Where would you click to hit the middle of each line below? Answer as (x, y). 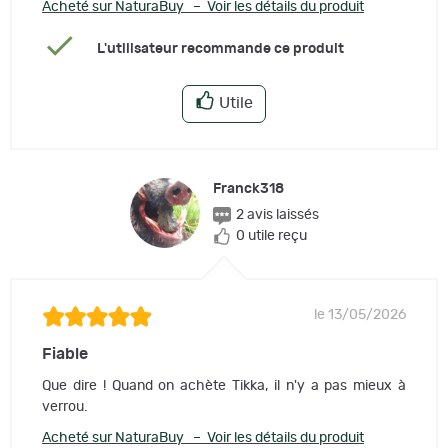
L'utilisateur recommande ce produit (220, 48)
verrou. (65, 407)
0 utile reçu (271, 236)
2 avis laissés (277, 215)
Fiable (65, 354)
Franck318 (248, 189)
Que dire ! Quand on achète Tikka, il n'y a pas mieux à (224, 386)
